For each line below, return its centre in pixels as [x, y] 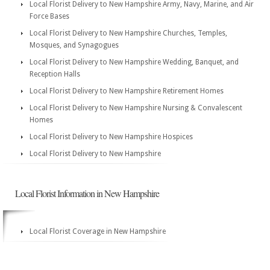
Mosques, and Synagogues [74, 45]
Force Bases [49, 16]
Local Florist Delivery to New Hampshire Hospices [111, 137]
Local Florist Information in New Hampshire [87, 193]
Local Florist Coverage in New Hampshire [98, 231]
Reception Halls [55, 74]
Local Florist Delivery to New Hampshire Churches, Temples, [128, 33]
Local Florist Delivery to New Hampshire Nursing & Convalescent [136, 108]
